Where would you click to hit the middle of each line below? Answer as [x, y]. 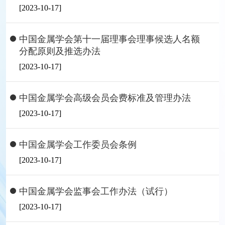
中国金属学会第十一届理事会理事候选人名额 [109, 39]
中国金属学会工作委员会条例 [78, 145]
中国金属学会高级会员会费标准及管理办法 [105, 98]
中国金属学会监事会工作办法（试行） [96, 191]
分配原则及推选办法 [60, 51]
